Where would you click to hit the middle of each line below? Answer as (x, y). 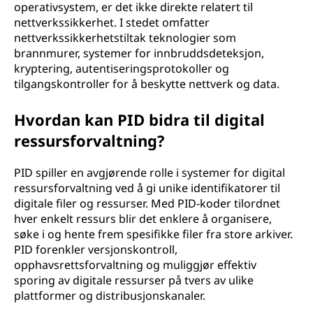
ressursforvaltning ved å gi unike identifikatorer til (147, 188)
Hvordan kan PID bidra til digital (139, 119)
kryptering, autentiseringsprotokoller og (122, 68)
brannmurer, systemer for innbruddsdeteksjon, (139, 53)
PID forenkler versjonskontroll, (96, 249)
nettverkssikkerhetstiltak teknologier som (125, 38)
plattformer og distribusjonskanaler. (110, 296)
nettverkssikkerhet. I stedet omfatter (112, 22)
